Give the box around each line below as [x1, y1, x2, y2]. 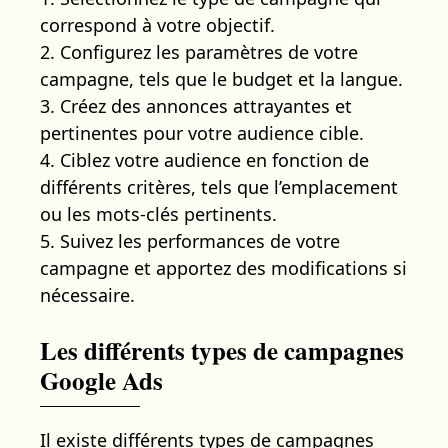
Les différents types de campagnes [40, 331, 404, 369]
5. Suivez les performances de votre [40, 228, 340, 253]
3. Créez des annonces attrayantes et [40, 93, 352, 118]
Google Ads [40, 361, 163, 399]
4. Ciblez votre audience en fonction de [40, 147, 369, 172]
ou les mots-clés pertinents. [40, 201, 277, 226]
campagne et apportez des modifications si [40, 255, 407, 280]
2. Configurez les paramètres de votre [40, 39, 358, 64]
